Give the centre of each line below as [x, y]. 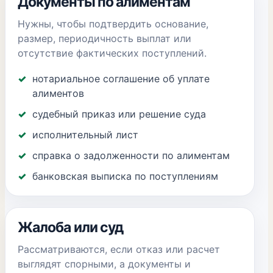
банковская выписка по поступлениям [125, 176]
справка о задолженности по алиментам [131, 155]
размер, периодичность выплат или [105, 38]
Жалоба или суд [71, 227]
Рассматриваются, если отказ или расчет [119, 249]
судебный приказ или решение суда [119, 114]
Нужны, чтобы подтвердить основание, [113, 24]
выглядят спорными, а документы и [104, 264]
